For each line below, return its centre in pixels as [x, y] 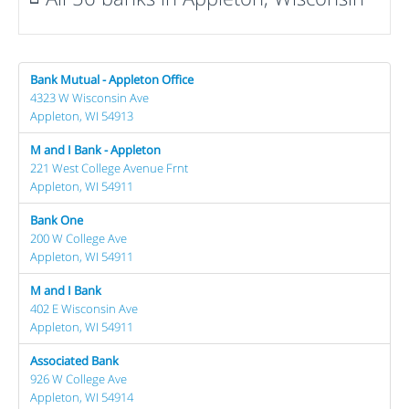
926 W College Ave [79, 379]
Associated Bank [74, 361]
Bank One [57, 220]
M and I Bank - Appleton [95, 150]
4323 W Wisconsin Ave [89, 98]
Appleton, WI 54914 [82, 397]
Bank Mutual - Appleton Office [112, 79]
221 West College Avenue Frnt [109, 168]
